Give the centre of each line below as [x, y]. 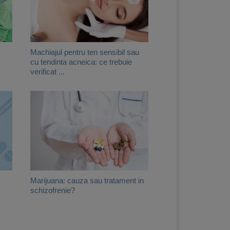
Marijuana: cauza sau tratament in [87, 180]
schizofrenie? [53, 190]
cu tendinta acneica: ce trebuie [81, 62]
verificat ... [47, 72]
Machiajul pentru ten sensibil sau [85, 52]
